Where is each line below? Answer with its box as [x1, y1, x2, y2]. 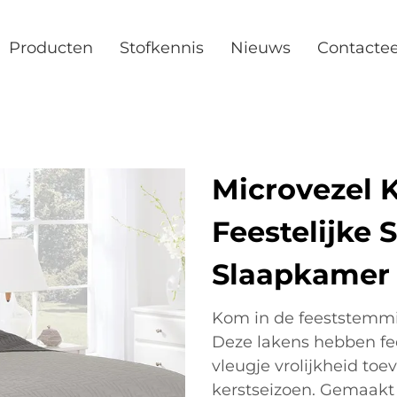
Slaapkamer [212, 257, 390, 292]
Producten [9, 38, 93, 58]
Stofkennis [120, 38, 204, 58]
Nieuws [230, 38, 291, 58]
